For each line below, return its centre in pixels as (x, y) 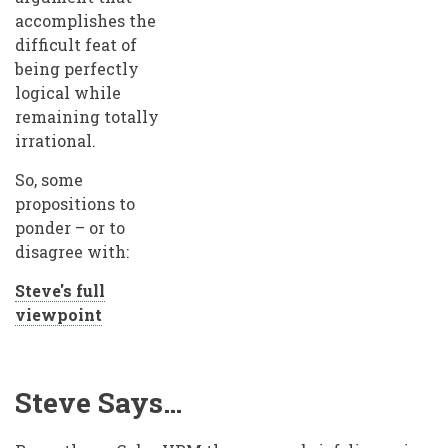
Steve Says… (98, 403)
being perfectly (77, 69)
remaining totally (87, 117)
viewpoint (58, 315)
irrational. (55, 141)
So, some (49, 180)
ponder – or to (70, 228)
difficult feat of (76, 45)
